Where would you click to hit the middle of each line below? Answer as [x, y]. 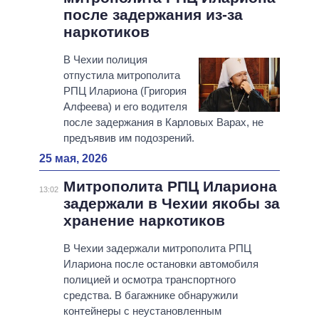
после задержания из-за [153, 15]
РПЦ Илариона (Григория [125, 91]
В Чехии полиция [105, 60]
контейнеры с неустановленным [142, 311]
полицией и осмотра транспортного [149, 280]
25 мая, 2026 [73, 159]
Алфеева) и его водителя [125, 107]
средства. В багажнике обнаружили [150, 296]
